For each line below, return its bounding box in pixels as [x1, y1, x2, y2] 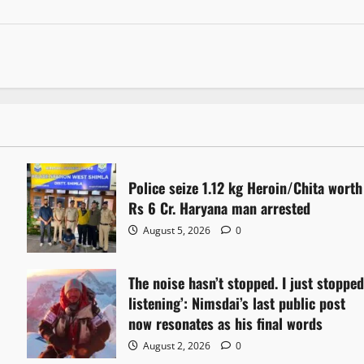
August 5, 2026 [141, 223, 214, 237]
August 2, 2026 [141, 339, 214, 353]
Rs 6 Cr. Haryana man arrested [128, 197, 311, 219]
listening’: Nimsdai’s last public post [128, 292, 346, 314]
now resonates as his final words [128, 313, 323, 335]
